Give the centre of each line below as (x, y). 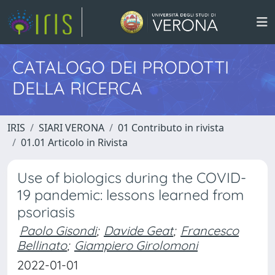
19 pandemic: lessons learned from (130, 195)
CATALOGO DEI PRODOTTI (121, 67)
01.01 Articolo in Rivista (74, 142)
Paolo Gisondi (58, 230)
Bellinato (42, 245)
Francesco (210, 230)
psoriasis (46, 212)
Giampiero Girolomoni (136, 245)
